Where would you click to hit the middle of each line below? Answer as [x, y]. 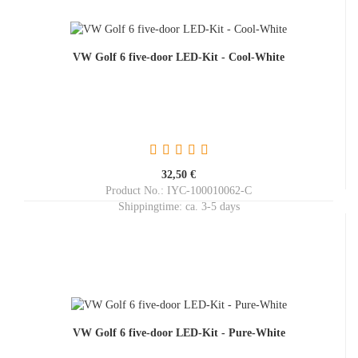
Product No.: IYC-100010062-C [179, 191]
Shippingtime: [151, 207]
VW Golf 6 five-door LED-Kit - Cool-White [179, 57]
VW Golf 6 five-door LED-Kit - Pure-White [179, 333]
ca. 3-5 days [212, 207]
